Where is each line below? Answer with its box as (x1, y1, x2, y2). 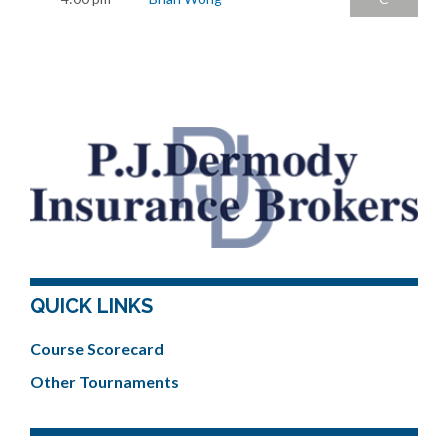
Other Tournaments (30, 371, 179, 391)
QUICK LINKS (30, 293, 153, 318)
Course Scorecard (30, 338, 164, 358)
